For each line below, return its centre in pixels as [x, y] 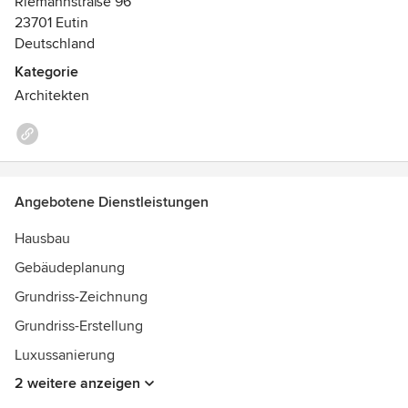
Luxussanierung [65, 355]
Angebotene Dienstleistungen [112, 202]
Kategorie [46, 72]
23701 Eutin [51, 23]
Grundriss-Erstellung [79, 326]
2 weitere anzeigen [77, 383]
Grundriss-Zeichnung [81, 297]
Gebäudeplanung [70, 268]
